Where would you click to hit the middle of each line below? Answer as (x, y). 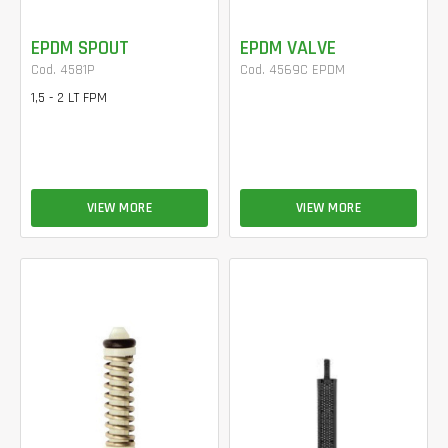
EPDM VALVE (288, 47)
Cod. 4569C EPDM (292, 69)
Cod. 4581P (63, 69)
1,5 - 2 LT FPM (69, 97)
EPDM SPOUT (80, 47)
